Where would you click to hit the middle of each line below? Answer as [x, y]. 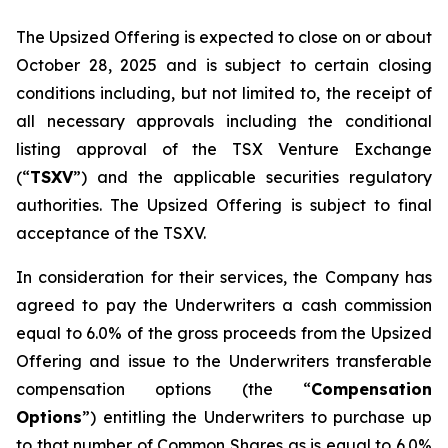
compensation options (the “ [163, 389]
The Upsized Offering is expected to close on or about [224, 37]
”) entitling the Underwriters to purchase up [257, 417]
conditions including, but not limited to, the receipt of [224, 93]
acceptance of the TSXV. [111, 233]
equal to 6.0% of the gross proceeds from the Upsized [224, 333]
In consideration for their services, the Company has [224, 277]
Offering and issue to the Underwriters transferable [224, 361]
